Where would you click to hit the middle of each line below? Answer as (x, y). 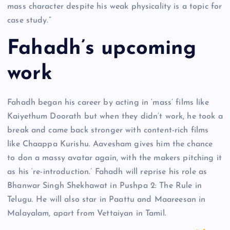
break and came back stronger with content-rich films (108, 130)
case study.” (29, 20)
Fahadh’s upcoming (102, 49)
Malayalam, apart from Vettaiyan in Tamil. (87, 213)
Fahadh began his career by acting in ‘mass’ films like (108, 102)
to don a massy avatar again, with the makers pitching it (114, 158)
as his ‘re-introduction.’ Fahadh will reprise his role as (107, 172)
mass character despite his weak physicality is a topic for (115, 6)
